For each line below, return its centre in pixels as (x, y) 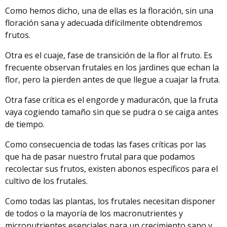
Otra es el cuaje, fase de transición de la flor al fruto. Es (109, 55)
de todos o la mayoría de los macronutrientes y (94, 213)
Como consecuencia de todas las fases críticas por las (106, 144)
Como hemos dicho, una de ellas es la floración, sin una (109, 10)
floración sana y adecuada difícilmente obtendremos (104, 23)
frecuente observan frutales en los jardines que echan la (112, 67)
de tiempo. (25, 124)
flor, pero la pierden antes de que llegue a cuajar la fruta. (112, 79)
